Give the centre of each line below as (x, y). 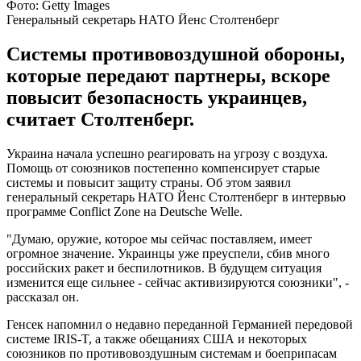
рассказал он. (43, 297)
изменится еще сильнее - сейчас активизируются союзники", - (178, 282)
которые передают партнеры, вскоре (168, 75)
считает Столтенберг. (100, 119)
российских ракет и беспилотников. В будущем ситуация (164, 268)
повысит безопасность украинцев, (157, 97)
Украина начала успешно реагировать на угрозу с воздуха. (167, 153)
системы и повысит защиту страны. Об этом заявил (149, 182)
